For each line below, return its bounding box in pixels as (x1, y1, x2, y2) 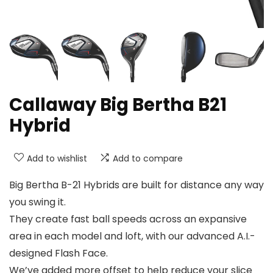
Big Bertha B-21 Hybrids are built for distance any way (9, 177, 264, 192)
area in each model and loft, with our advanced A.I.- (9, 229, 255, 243)
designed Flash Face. (9, 246, 108, 260)
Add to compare (113, 152, 183, 165)
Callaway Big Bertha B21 (9, 92, 227, 117)
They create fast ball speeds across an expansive (9, 211, 247, 226)
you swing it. (9, 194, 66, 209)
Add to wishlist (27, 152, 87, 165)
